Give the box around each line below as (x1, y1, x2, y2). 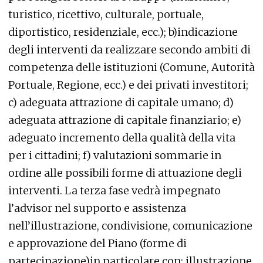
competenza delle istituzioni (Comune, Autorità (8, 60, 255, 74)
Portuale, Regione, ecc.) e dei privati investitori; (8, 78, 248, 92)
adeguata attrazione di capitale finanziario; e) (8, 113, 241, 127)
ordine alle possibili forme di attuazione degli (8, 166, 242, 180)
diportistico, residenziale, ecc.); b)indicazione (8, 25, 238, 39)
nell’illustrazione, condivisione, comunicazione (8, 219, 252, 232)
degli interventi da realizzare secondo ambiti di (8, 43, 251, 56)
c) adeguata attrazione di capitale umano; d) (8, 96, 234, 109)
